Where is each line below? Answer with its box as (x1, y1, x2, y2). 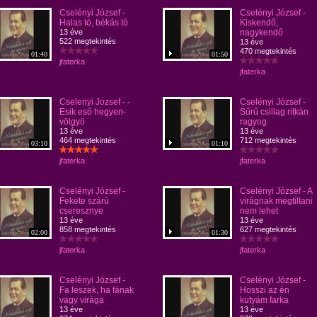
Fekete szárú (59, 196, 109, 206)
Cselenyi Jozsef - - (59, 97, 130, 107)
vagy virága (59, 295, 104, 305)
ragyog (240, 117, 267, 127)
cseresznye (59, 206, 103, 216)
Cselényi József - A (240, 186, 312, 196)
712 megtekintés (240, 136, 296, 144)
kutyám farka (240, 295, 289, 305)
